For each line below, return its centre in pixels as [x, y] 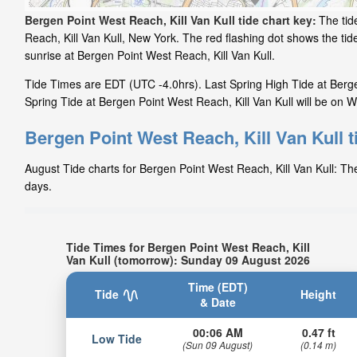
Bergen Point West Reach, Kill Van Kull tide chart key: [171, 20]
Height [319, 294]
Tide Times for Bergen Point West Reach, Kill [188, 247]
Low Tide [116, 338]
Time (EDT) [218, 286]
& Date [218, 302]
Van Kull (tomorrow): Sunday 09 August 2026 [188, 260]
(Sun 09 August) [218, 344]
